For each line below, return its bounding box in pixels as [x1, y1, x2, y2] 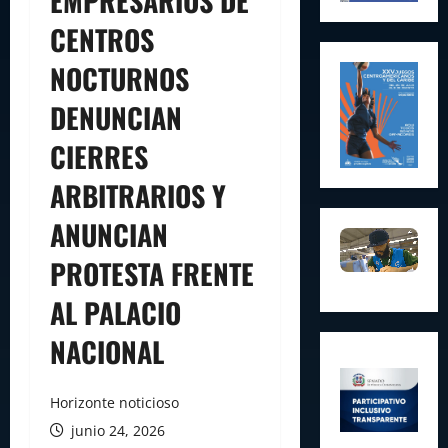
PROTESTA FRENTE [50, 253, 254, 294]
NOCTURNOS [50, 58, 189, 99]
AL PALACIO [50, 292, 181, 333]
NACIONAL [50, 331, 164, 372]
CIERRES [50, 136, 148, 177]
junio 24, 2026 [67, 421, 165, 440]
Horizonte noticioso [50, 393, 179, 412]
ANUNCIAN [50, 214, 168, 255]
